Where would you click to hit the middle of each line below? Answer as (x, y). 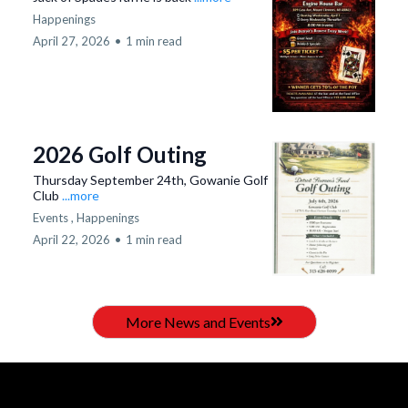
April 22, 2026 (71, 239)
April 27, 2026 (71, 41)
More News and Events (198, 321)
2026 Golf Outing (120, 154)
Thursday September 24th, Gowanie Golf (150, 179)
